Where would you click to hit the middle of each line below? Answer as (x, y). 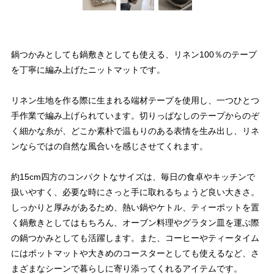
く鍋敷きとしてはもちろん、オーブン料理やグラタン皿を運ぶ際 (135, 223)
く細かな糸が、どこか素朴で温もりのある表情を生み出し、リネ (135, 131)
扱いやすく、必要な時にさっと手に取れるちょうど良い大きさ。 (135, 192)
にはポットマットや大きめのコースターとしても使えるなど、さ (135, 254)
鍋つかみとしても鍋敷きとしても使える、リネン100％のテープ (134, 55)
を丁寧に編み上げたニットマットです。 (88, 70)
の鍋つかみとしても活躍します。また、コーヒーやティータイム (135, 238)
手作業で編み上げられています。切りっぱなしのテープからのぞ (135, 116)
